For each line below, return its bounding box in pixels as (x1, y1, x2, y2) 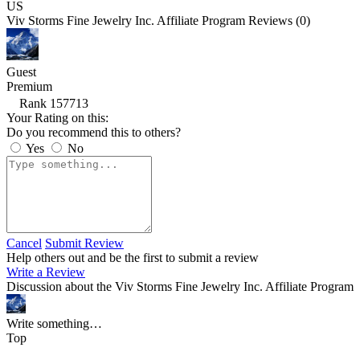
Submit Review (45, 236, 124, 250)
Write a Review (6, 265, 85, 279)
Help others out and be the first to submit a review (6, 251, 259, 264)
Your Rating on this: (6, 111, 108, 125)
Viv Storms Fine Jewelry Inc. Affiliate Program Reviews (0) (6, 14, 310, 27)
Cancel (6, 236, 42, 250)
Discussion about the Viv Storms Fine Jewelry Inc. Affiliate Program (6, 280, 354, 293)
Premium (6, 80, 52, 93)
